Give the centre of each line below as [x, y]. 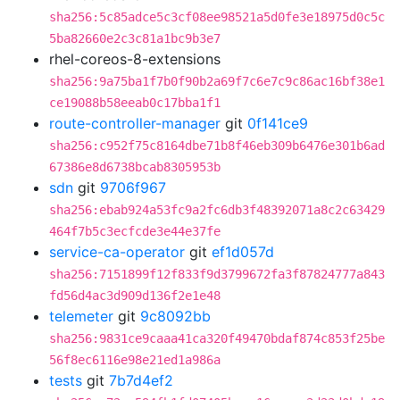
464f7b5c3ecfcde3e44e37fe [135, 231]
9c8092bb [175, 316]
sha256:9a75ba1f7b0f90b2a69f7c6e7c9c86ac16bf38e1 [217, 81]
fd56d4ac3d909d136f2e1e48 [135, 296]
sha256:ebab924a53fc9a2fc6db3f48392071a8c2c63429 [217, 210]
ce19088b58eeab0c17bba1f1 [135, 103]
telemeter [81, 316]
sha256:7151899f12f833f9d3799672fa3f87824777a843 [217, 274]
